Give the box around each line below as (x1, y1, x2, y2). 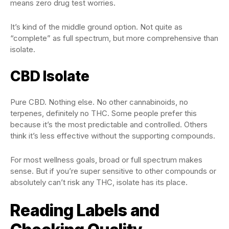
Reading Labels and (10, 200, 159, 220)
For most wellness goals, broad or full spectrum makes (10, 155, 202, 165)
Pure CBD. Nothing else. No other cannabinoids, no (10, 97, 188, 107)
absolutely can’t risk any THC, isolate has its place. (10, 177, 188, 187)
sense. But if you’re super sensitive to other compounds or (10, 166, 216, 176)
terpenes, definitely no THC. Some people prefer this (10, 108, 197, 118)
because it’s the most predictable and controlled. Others (10, 120, 208, 129)
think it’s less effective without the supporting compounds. (10, 131, 215, 141)
